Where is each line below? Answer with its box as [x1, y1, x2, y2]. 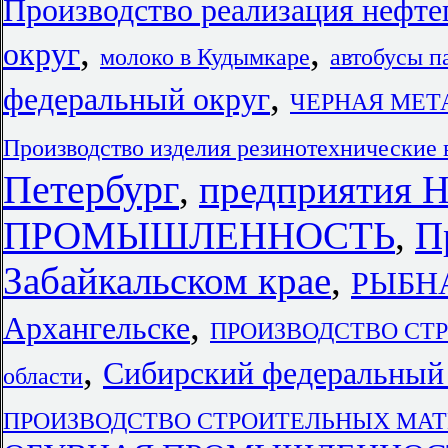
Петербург [3, 167, 179, 212]
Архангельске [3, 311, 190, 346]
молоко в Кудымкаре [100, 43, 310, 70]
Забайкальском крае [3, 259, 331, 302]
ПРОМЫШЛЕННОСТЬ [3, 214, 395, 257]
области [3, 362, 83, 389]
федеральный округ [3, 82, 270, 117]
